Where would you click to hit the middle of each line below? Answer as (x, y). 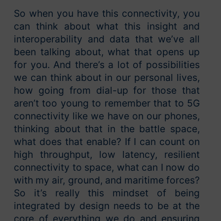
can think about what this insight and (107, 26)
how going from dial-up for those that (107, 90)
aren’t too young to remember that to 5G (107, 103)
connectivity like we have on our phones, (107, 116)
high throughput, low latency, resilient (107, 154)
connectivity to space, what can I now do (107, 167)
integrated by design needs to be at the (107, 205)
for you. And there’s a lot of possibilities (107, 64)
